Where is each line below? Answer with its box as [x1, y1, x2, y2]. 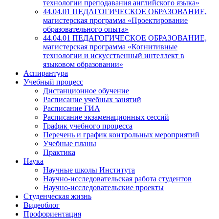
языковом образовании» [43, 60, 123, 68]
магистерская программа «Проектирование [43, 16, 188, 24]
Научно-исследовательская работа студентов [43, 175, 192, 183]
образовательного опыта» [43, 25, 129, 33]
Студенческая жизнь [23, 192, 91, 200]
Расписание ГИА [43, 104, 100, 112]
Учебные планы [43, 139, 96, 148]
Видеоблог [23, 201, 60, 209]
